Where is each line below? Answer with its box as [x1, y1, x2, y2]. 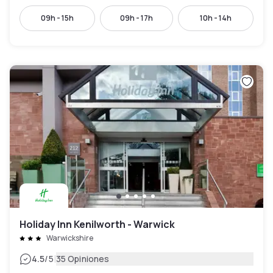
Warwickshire [46, 233, 93, 244]
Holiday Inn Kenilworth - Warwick [19, 218, 175, 232]
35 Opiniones [55, 253, 110, 265]
